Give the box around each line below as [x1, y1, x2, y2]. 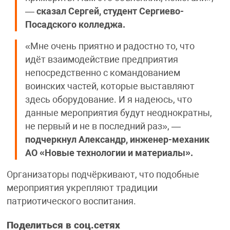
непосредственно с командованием [25, 68, 180, 79]
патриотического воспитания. [6, 196, 136, 207]
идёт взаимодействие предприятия [25, 54, 178, 65]
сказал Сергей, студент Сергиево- [34, 6, 184, 17]
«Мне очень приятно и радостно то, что [25, 41, 195, 52]
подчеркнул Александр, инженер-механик [25, 135, 209, 145]
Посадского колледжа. [25, 20, 125, 30]
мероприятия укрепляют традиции [6, 183, 158, 194]
